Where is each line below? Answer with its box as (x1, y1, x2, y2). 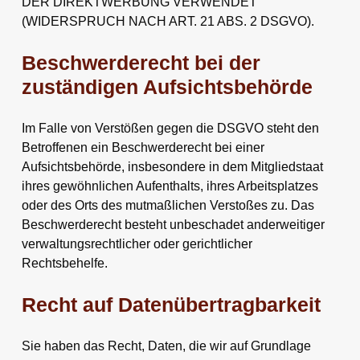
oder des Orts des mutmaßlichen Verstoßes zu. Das (21, 198, 314, 212)
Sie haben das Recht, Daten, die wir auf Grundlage (21, 338, 311, 353)
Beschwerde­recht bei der (21, 51, 260, 74)
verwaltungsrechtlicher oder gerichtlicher (21, 236, 252, 251)
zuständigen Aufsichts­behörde (21, 76, 313, 98)
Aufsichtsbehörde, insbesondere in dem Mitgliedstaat (21, 159, 323, 174)
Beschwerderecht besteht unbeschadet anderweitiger (21, 217, 325, 231)
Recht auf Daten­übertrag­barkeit (21, 293, 321, 316)
